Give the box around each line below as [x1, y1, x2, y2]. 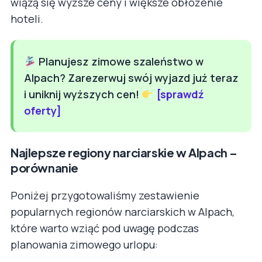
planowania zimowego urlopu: [11, 237, 158, 252]
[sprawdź [153, 87, 204, 102]
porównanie [11, 160, 78, 175]
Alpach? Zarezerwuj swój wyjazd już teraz [24, 71, 239, 85]
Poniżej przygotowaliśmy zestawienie [11, 188, 199, 203]
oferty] [24, 104, 61, 118]
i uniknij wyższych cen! [24, 87, 142, 102]
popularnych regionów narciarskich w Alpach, [11, 205, 235, 219]
